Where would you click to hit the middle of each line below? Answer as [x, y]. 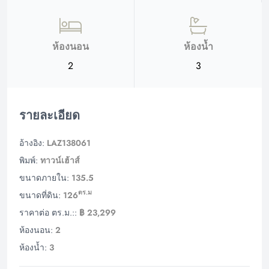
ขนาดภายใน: [44, 177]
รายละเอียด [50, 115]
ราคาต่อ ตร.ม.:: [48, 212]
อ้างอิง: [32, 143]
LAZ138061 [69, 143]
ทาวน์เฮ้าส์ [60, 160]
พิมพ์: [29, 160]
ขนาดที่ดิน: [40, 195]
